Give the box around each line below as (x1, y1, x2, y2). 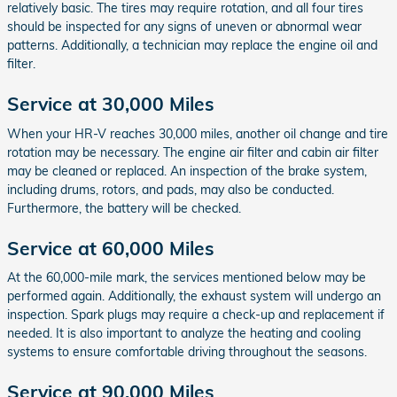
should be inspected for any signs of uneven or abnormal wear (7, 19, 362, 35)
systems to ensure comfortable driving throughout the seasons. (7, 344, 367, 361)
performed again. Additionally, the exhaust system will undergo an (7, 288, 381, 305)
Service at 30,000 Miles (7, 92, 214, 116)
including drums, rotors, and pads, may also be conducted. (7, 181, 334, 198)
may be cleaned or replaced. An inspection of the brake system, (7, 162, 367, 179)
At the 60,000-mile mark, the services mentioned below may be (7, 269, 366, 286)
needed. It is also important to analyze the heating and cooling (7, 325, 361, 342)
